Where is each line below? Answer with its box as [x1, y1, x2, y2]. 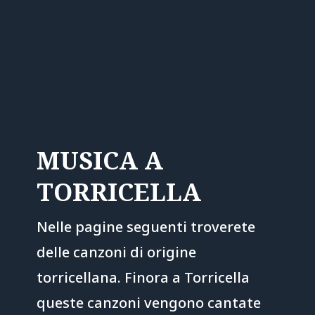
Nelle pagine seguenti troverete [36, 217, 255, 236]
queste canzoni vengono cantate [36, 292, 261, 312]
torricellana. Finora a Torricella [36, 267, 250, 287]
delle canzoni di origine [36, 242, 196, 262]
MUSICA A [36, 143, 163, 176]
